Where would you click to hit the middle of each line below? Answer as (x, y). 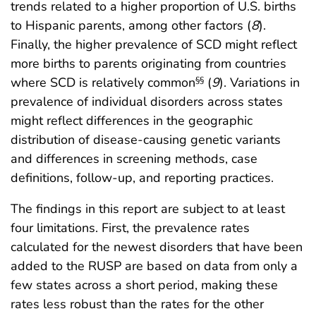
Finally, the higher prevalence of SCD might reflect (154, 45)
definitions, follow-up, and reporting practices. (142, 178)
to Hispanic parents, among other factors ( (131, 26)
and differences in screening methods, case (134, 159)
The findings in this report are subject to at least (148, 209)
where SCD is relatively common (103, 83)
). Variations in (260, 83)
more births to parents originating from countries (148, 64)
